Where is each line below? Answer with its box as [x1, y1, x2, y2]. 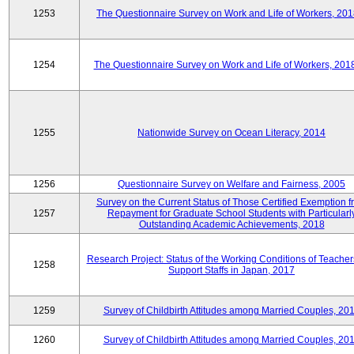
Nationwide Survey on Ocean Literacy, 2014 [137, 127, 326, 138]
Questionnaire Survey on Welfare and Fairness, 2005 [118, 179, 345, 190]
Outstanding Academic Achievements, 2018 [138, 219, 325, 230]
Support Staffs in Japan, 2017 [168, 265, 295, 276]
